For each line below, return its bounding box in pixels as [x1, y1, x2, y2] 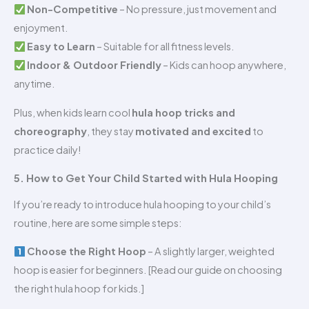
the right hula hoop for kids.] [14, 282, 144, 295]
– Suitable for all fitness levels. [94, 40, 235, 53]
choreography [14, 124, 87, 137]
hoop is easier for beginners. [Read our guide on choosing [14, 263, 282, 277]
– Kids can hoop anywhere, [161, 59, 286, 72]
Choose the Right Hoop [26, 245, 146, 258]
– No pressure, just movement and [117, 3, 277, 16]
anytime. [14, 77, 55, 90]
